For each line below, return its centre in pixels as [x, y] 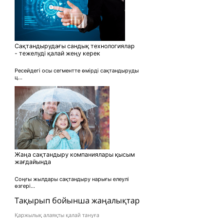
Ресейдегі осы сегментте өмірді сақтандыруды [77, 71]
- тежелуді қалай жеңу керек [57, 54]
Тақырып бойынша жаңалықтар [77, 200]
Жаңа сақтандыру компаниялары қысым [75, 155]
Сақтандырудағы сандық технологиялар [75, 46]
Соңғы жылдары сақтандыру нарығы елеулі [72, 179]
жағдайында [33, 162]
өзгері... [25, 186]
